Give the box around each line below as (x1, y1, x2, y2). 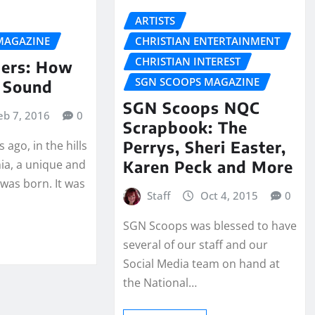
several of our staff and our (122, 237, 268, 253)
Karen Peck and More (122, 156, 293, 176)
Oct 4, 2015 (200, 188, 258, 202)
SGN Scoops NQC (122, 97, 260, 117)
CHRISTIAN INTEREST (134, 54, 240, 68)
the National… (122, 275, 197, 291)
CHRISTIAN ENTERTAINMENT (134, 34, 280, 48)
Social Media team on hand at (122, 256, 280, 272)
